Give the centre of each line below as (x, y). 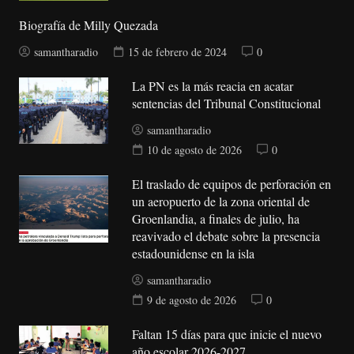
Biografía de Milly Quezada (88, 25)
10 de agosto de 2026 (195, 150)
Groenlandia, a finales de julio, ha (216, 219)
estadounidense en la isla (194, 254)
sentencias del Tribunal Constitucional (227, 104)
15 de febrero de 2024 (177, 52)
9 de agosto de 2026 (192, 300)
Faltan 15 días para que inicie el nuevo (227, 334)
